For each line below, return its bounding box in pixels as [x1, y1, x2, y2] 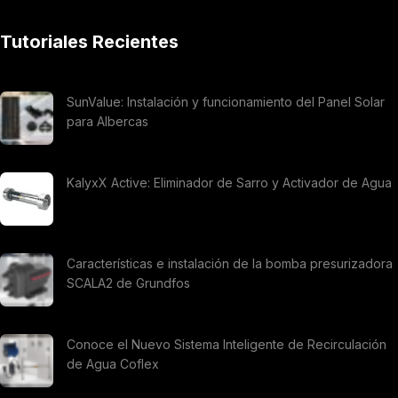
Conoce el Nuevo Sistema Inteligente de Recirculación [67, 337, 386, 353]
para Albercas [67, 114, 148, 130]
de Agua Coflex [67, 356, 159, 372]
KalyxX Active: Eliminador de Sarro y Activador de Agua [67, 175, 392, 191]
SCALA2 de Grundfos [67, 275, 190, 291]
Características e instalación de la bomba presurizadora [67, 256, 393, 272]
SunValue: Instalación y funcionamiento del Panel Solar [67, 94, 385, 110]
